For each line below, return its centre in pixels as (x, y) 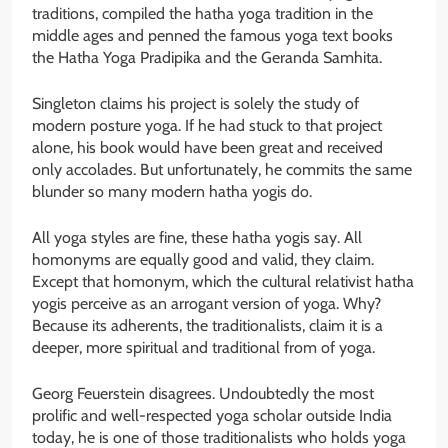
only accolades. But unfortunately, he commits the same (222, 170)
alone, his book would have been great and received (207, 148)
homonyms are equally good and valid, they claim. (203, 260)
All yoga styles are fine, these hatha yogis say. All (197, 238)
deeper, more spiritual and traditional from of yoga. (203, 348)
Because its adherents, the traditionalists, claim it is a (207, 326)
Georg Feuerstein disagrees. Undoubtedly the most (203, 394)
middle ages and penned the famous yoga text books (212, 36)
